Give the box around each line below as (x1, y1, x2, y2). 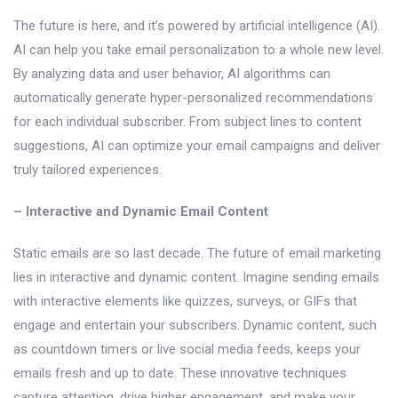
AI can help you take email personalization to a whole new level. (13, 41, 384, 58)
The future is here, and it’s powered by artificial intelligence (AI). (13, 17, 380, 34)
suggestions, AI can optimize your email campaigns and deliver (13, 137, 380, 154)
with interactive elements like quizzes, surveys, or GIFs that (13, 292, 357, 309)
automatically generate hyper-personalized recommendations (13, 89, 373, 106)
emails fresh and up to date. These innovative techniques (13, 364, 346, 381)
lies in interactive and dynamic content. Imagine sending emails (13, 268, 379, 285)
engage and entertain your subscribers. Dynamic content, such (13, 316, 377, 333)
